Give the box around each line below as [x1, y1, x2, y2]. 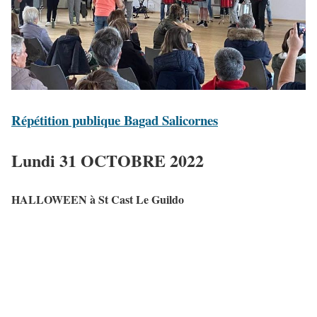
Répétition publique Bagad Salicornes [11, 110, 218, 129]
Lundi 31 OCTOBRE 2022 [11, 147, 204, 173]
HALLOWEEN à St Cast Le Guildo [11, 190, 184, 207]
